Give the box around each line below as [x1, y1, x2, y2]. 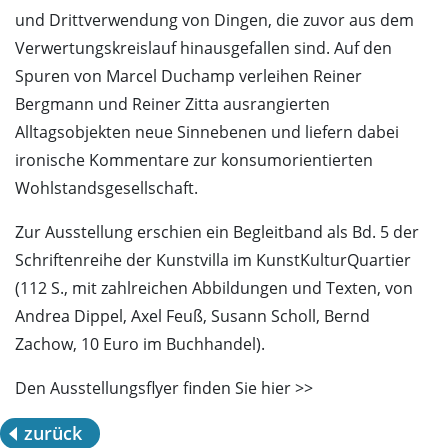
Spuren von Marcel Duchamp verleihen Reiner [15, 65, 362, 88]
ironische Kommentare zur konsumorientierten [15, 149, 373, 172]
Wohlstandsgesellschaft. [15, 177, 198, 200]
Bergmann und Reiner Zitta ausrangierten [15, 93, 330, 116]
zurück [24, 421, 82, 446]
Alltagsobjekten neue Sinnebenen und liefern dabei [15, 121, 399, 144]
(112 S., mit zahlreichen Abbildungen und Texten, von [15, 277, 413, 300]
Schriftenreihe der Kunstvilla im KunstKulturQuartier [15, 249, 411, 272]
